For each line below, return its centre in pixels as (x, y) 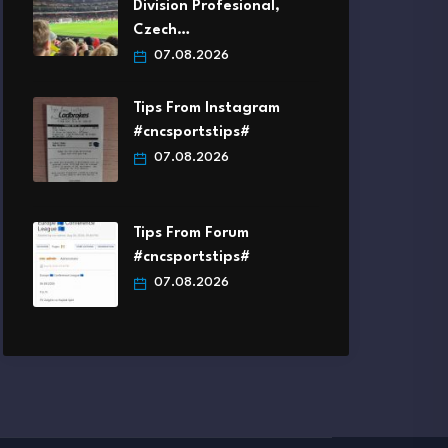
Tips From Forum (191, 234)
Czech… (161, 31)
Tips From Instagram (206, 109)
